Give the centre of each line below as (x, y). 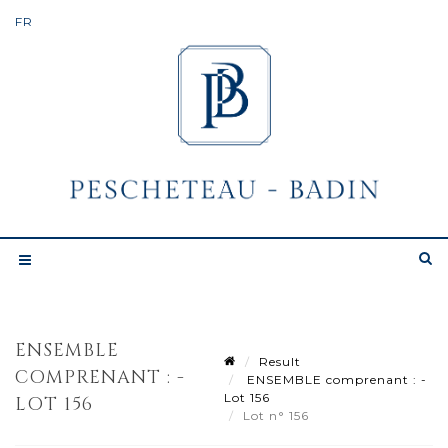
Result (280, 361)
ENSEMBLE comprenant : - (335, 379)
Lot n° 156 (278, 415)
